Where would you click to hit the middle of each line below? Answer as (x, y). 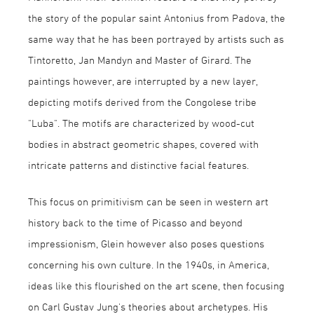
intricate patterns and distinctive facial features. (138, 165)
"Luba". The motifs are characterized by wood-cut (141, 123)
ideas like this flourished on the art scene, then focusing (156, 286)
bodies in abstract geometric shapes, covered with (143, 144)
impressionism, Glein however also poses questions (146, 244)
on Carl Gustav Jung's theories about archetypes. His (148, 307)
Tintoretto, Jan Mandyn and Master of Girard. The (140, 60)
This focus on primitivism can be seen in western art (148, 202)
